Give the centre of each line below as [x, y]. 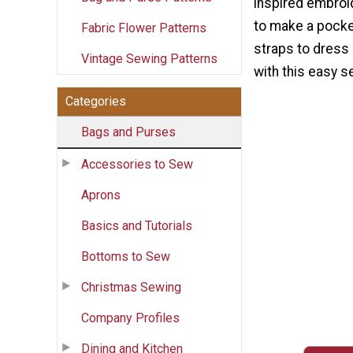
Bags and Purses [128, 132]
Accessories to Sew [137, 164]
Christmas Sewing [131, 287]
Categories [96, 101]
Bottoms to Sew [126, 256]
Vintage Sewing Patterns [149, 58]
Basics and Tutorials [137, 225]
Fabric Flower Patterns [144, 28]
